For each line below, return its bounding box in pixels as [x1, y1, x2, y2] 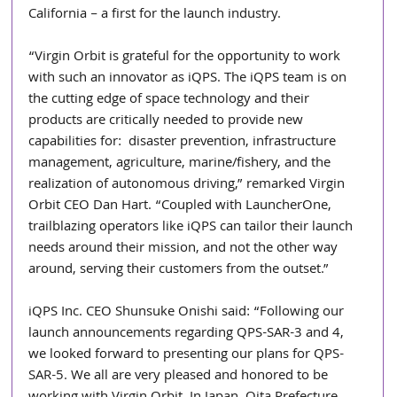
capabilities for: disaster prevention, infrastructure [28, 130, 340, 154]
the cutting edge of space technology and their [28, 88, 314, 112]
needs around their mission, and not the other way [28, 237, 342, 261]
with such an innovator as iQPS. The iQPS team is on [28, 66, 351, 90]
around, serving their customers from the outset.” [28, 258, 330, 282]
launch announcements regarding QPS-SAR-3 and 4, [28, 322, 348, 346]
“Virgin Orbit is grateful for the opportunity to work [28, 45, 345, 69]
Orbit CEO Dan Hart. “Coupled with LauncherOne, [28, 194, 336, 218]
